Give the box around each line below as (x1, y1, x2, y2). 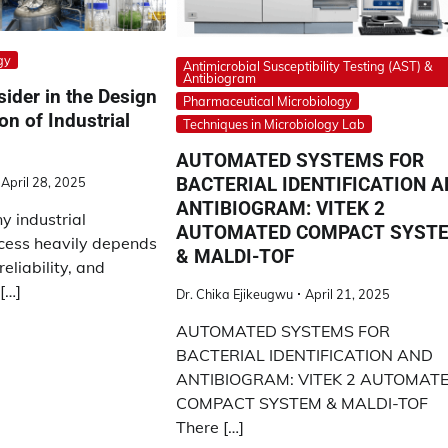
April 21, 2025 (305, 285, 391, 302)
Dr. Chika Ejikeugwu (176, 285, 294, 302)
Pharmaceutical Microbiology (183, 93, 353, 110)
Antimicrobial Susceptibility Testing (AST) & (183, 58, 433, 75)
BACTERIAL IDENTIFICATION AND (176, 344, 434, 365)
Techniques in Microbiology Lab (183, 116, 366, 133)
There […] (176, 416, 245, 437)
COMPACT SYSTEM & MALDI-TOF (176, 392, 429, 413)
